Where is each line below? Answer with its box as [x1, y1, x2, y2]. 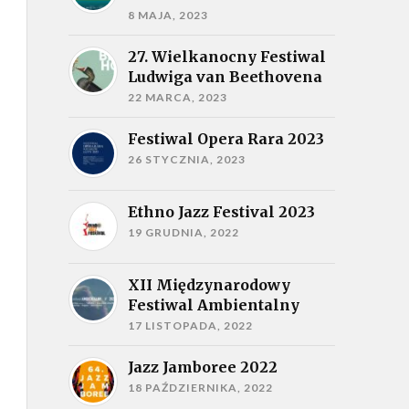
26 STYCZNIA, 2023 [127, 152, 246, 166]
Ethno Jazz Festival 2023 [127, 203, 315, 221]
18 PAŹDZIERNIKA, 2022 [127, 381, 273, 394]
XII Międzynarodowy [127, 276, 290, 294]
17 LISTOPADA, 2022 [127, 319, 253, 332]
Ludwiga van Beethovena [127, 68, 322, 86]
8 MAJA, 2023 [127, 8, 208, 22]
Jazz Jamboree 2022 [127, 358, 278, 376]
